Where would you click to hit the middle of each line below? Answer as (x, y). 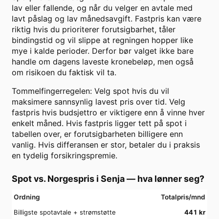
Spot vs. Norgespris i (56, 179)
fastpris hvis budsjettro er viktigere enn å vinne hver (108, 113)
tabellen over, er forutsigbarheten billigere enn (97, 134)
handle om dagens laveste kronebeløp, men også (103, 62)
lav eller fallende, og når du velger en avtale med (102, 8)
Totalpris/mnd (183, 197)
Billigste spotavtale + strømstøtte (65, 212)
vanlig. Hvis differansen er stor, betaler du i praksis (106, 145)
